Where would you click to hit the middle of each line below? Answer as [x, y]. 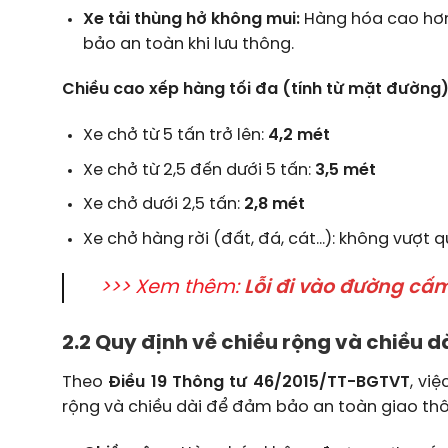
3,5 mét [345, 170]
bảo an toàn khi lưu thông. [188, 44]
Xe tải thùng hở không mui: [191, 19]
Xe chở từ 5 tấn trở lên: [175, 136]
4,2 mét [298, 136]
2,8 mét [274, 205]
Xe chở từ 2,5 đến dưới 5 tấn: [198, 170]
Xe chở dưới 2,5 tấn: [163, 205]
